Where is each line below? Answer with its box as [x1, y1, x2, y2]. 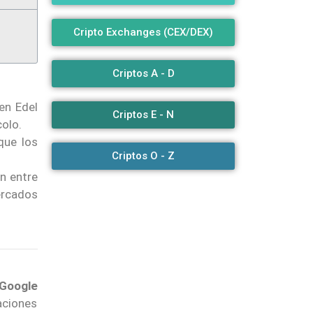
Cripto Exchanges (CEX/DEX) [73, 25, 214, 38]
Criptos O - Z [112, 149, 175, 162]
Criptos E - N [112, 108, 175, 121]
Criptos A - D [112, 66, 175, 80]
